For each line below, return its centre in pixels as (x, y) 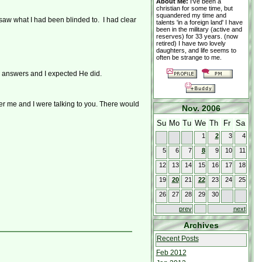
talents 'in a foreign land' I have (199, 22)
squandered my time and (191, 15)
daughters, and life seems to (196, 50)
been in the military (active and (199, 29)
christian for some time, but (194, 8)
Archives (201, 225)
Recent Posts (177, 239)
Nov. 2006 (201, 108)
